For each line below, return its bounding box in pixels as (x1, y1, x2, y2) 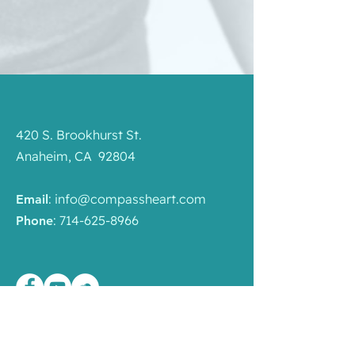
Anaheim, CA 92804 (16, 148, 136, 164)
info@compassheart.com (55, 191, 206, 207)
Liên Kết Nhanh (16, 333, 124, 350)
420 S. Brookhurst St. (16, 127, 142, 143)
